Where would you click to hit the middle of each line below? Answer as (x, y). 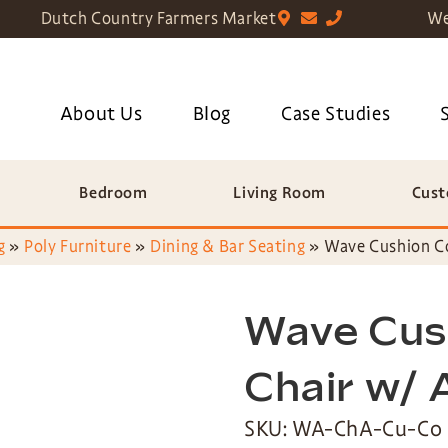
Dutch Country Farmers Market (158, 18)
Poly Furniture (78, 246)
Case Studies (336, 114)
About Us (101, 114)
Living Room (279, 193)
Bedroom (113, 193)
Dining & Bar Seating (228, 246)
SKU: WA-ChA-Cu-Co (343, 429)
